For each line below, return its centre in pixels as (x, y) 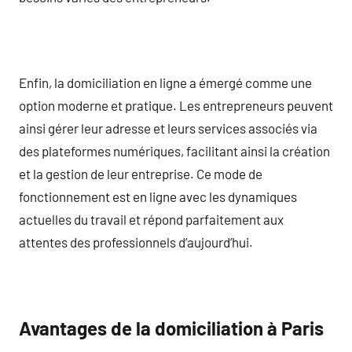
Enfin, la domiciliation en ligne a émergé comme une (165, 82)
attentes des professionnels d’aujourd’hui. (136, 242)
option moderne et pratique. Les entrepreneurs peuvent (176, 105)
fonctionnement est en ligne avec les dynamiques (158, 196)
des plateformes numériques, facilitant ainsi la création (174, 150)
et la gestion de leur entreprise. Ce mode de (141, 173)
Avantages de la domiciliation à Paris (171, 328)
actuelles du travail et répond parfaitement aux (151, 219)
